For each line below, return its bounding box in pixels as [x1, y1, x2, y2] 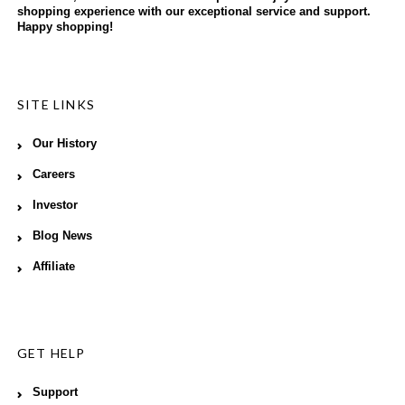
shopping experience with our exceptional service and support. [17, 5, 371, 18]
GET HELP [17, 344, 86, 361]
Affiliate [33, 259, 75, 273]
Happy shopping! [17, 20, 113, 33]
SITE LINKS [17, 96, 95, 112]
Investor [33, 198, 78, 212]
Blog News [33, 229, 92, 242]
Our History [33, 137, 97, 150]
